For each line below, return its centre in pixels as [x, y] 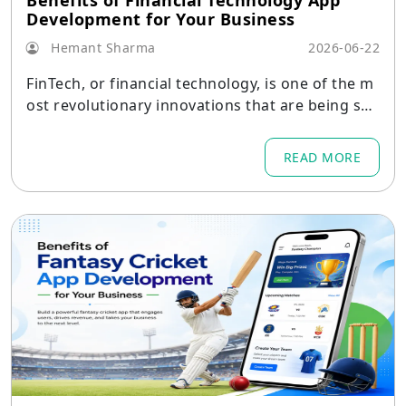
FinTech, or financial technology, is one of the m [200, 83]
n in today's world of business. [138, 127]
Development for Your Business [161, 19]
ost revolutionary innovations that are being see [202, 105]
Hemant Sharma [101, 48]
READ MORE [322, 157]
